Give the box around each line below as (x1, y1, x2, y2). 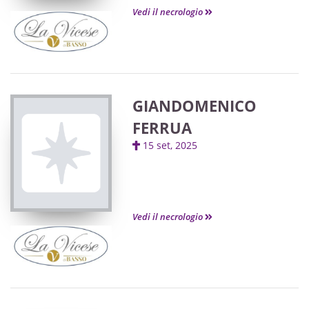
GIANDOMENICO (132, 95, 257, 116)
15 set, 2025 (142, 139, 207, 152)
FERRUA (132, 117, 192, 138)
